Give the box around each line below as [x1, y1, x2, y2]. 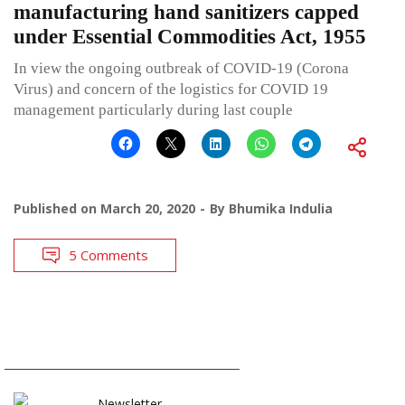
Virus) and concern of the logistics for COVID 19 [14, 80, 328, 98]
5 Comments [69, 245, 148, 264]
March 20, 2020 [100, 199, 195, 217]
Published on [14, 199, 100, 217]
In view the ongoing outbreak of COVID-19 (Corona [14, 59, 349, 77]
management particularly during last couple [14, 100, 293, 118]
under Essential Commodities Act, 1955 [14, 24, 366, 48]
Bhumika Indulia [229, 199, 333, 217]
